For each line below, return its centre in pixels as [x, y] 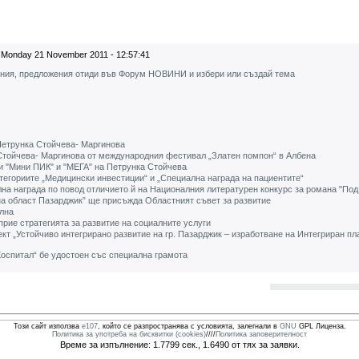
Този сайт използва [47, 326]
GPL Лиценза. [321, 326]
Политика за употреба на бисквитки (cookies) [129, 334]
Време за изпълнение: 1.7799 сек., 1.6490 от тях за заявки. [179, 345]
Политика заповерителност [261, 334]
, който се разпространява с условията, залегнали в [188, 326]
